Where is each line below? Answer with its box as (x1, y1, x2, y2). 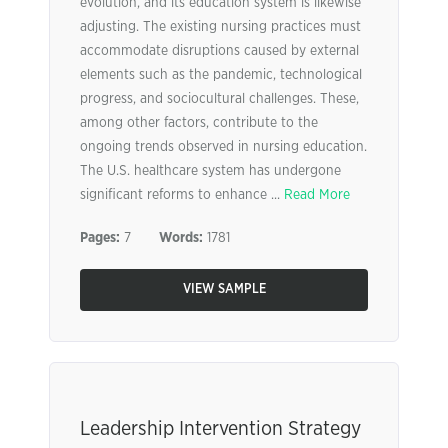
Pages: (80, 231, 120, 245)
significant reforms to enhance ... (80, 188, 284, 202)
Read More (284, 188, 350, 202)
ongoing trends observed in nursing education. (80, 140, 367, 154)
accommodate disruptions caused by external (80, 44, 359, 58)
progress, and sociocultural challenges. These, (80, 92, 359, 106)
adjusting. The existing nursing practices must (80, 20, 361, 34)
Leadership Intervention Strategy (80, 419, 361, 439)
